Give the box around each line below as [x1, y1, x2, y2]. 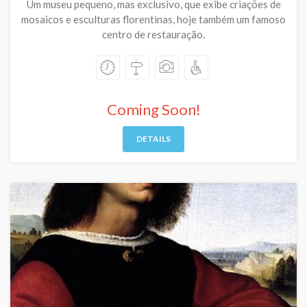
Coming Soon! [106, 100, 201, 119]
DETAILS [136, 134, 171, 144]
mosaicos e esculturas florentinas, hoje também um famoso [21, 13, 286, 25]
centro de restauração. [102, 28, 205, 40]
